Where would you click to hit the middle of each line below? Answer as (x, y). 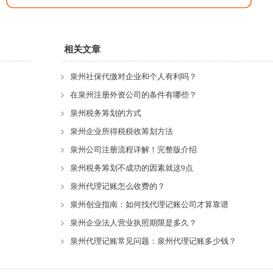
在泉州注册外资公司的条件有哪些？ (133, 95)
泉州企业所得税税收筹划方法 (122, 131)
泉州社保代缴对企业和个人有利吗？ (133, 76)
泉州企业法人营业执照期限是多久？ (133, 223)
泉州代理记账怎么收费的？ (118, 186)
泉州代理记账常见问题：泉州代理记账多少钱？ (153, 241)
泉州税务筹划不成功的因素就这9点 (132, 168)
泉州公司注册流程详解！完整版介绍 (133, 150)
